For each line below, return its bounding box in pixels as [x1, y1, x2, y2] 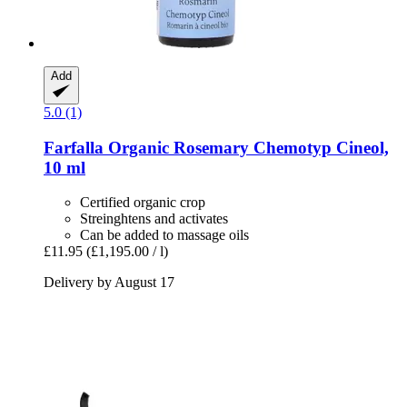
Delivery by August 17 [44, 274, 174, 291]
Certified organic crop [80, 194, 205, 211]
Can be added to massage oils [80, 227, 249, 243]
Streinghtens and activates [80, 211, 228, 227]
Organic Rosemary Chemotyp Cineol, [104, 137, 389, 157]
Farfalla [44, 137, 104, 157]
